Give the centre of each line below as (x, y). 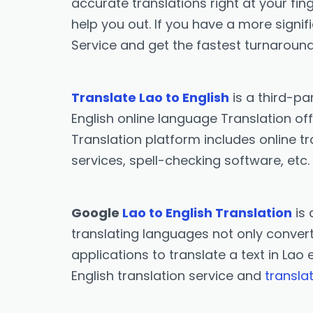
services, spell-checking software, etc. (190, 160)
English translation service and (168, 275)
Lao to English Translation (207, 212)
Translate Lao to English (150, 97)
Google (97, 212)
